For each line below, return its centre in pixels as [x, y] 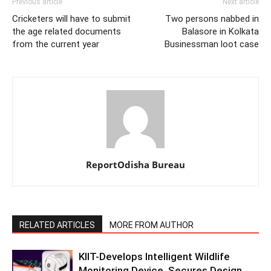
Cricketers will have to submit [71, 18]
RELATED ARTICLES [57, 225]
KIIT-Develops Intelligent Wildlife [154, 256]
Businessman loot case [212, 44]
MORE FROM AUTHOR [152, 225]
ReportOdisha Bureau [135, 164]
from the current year [56, 44]
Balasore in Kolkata [220, 31]
